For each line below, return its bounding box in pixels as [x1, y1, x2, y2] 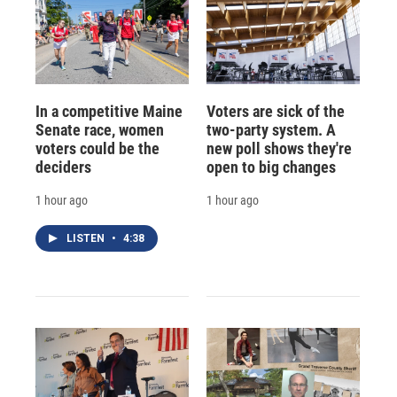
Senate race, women [35, 120, 164, 139]
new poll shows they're [206, 138, 352, 158]
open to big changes [206, 157, 336, 176]
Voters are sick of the [206, 101, 345, 121]
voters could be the [35, 138, 160, 158]
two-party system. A [206, 120, 336, 139]
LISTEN [66, 231, 107, 245]
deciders [35, 157, 91, 176]
